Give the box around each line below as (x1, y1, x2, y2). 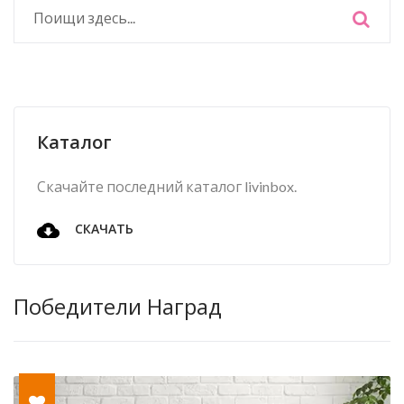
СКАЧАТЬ (72, 220, 133, 239)
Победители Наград (14, 291, 222, 322)
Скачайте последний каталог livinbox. (37, 177, 297, 195)
